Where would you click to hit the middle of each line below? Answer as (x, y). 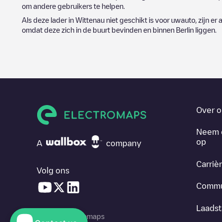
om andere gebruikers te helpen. (73, 6)
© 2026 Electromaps (71, 216)
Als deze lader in (49, 20)
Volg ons (53, 170)
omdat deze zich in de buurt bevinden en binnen (99, 30)
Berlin (185, 30)
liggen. (205, 30)
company (124, 143)
